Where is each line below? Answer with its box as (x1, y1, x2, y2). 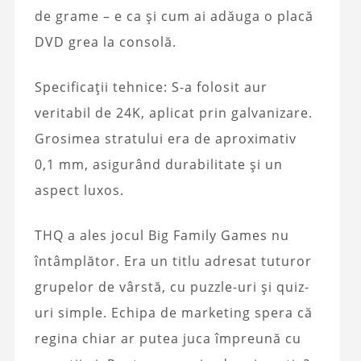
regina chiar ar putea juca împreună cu (34, 329, 301, 347)
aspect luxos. (34, 180, 124, 199)
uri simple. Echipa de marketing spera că (34, 303, 313, 322)
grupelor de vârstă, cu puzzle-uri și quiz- (34, 277, 309, 296)
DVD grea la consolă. (34, 32, 176, 51)
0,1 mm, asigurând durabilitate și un (34, 155, 283, 173)
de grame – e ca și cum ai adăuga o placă (34, 6, 313, 25)
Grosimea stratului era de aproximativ (34, 129, 297, 147)
